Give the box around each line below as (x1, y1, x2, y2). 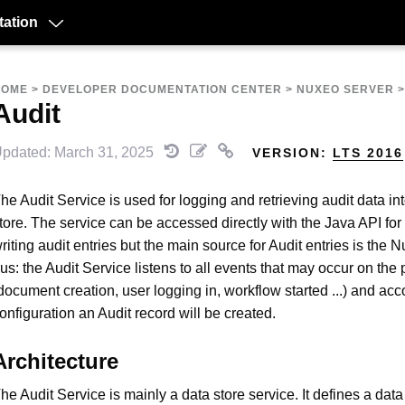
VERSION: (252, 146, 333, 160)
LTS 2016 (333, 146, 403, 160)
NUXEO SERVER (297, 83, 394, 96)
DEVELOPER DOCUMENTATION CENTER (42, 83, 282, 96)
